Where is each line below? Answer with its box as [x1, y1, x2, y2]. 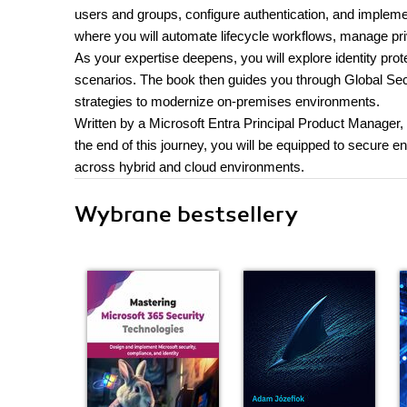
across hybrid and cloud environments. [74, 159, 304, 174]
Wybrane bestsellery [74, 201, 298, 228]
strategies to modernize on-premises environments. [74, 94, 380, 109]
